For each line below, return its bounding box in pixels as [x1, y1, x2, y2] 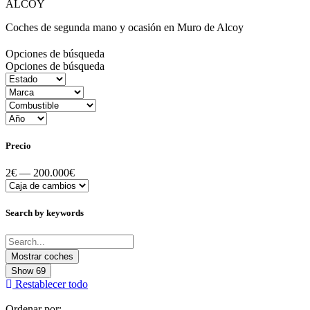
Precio [6, 140, 31, 151]
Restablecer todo [15, 277, 88, 290]
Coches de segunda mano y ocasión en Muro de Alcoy [6, 21, 244, 33]
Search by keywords [6, 208, 84, 219]
